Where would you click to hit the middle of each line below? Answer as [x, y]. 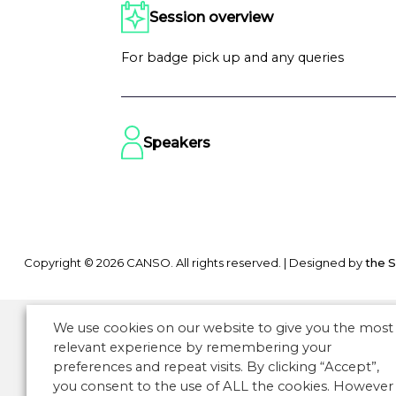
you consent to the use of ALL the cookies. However [223, 386]
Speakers [176, 142]
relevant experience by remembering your [192, 347]
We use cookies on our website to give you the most [223, 328]
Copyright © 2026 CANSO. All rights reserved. [154, 263]
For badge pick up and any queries [232, 57]
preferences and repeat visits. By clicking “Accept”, [216, 367]
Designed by [326, 263]
